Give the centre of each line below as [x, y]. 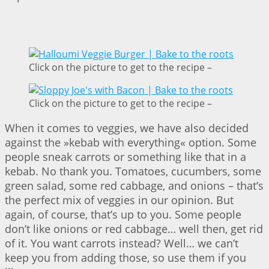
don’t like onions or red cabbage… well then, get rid [134, 228]
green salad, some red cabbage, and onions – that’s [134, 185]
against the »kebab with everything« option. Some [131, 142]
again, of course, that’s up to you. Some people [123, 214]
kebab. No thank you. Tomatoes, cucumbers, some [133, 171]
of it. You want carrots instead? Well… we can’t [122, 243]
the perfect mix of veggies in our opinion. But [119, 200]
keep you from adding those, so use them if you [125, 257]
